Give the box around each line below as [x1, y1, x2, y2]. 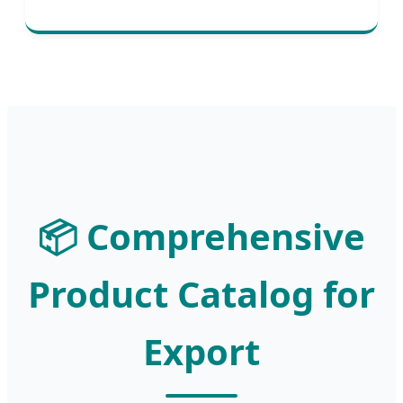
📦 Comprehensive [38, 211, 365, 262]
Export [143, 327, 260, 377]
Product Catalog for [28, 269, 375, 319]
